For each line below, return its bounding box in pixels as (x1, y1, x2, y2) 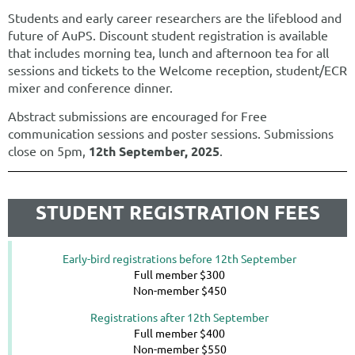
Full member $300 (134, 267, 225, 281)
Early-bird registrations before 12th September (63, 251, 296, 265)
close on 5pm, (8, 143, 89, 158)
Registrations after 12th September (90, 310, 269, 324)
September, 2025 (116, 143, 219, 159)
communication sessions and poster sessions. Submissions (8, 125, 334, 141)
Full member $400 (134, 326, 225, 340)
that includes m (8, 44, 94, 60)
